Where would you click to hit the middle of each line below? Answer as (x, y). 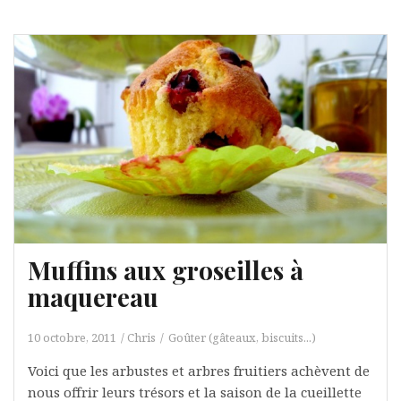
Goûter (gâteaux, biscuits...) (242, 338)
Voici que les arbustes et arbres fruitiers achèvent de (199, 371)
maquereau (93, 297)
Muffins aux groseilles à (166, 270)
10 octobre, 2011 (72, 338)
